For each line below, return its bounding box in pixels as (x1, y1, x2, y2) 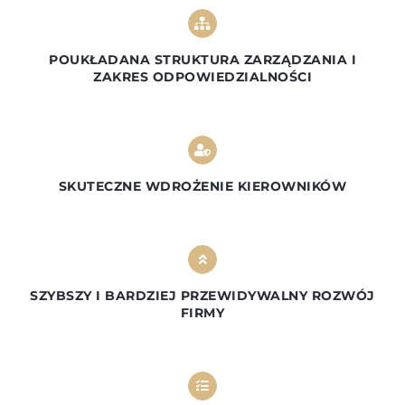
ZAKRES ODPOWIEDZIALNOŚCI (93, 68, 312, 85)
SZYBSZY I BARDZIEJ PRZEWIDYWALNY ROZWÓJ (30, 287, 375, 304)
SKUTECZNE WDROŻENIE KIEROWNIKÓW (58, 177, 347, 194)
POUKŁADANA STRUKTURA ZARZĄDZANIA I (49, 51, 356, 68)
